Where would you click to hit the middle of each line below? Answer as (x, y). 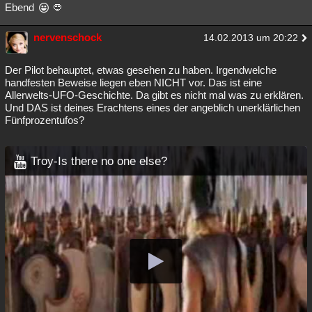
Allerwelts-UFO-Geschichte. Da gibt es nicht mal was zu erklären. (154, 95)
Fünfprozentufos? (45, 120)
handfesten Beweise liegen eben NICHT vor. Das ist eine (133, 83)
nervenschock (68, 37)
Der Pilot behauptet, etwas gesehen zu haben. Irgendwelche (141, 70)
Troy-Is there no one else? (99, 161)
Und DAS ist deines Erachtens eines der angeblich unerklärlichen (153, 108)
